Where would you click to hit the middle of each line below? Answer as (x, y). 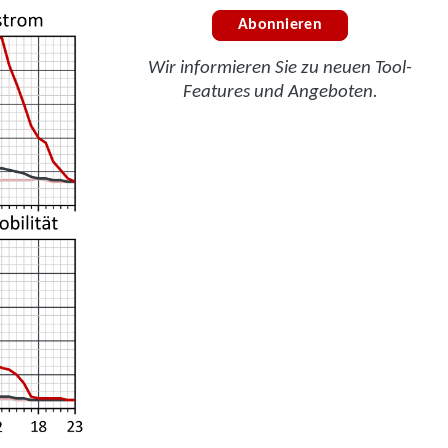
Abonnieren (280, 25)
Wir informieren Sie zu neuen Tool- (280, 69)
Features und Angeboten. (280, 93)
